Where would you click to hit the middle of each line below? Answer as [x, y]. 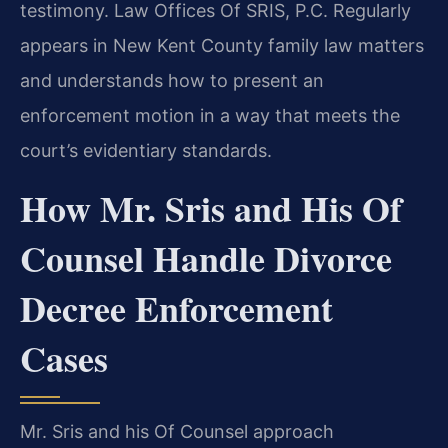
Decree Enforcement [176, 307]
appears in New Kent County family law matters [222, 46]
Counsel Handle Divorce [206, 257]
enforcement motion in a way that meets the [210, 116]
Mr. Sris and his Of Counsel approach [177, 431]
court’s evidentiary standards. [146, 151]
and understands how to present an [172, 81]
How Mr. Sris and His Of [211, 207]
